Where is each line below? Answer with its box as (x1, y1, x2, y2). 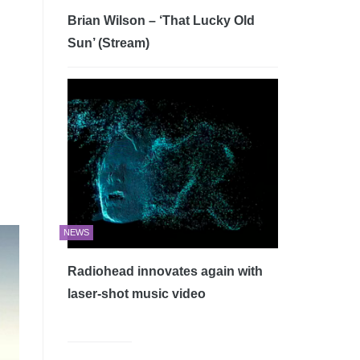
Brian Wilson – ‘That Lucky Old (67, 14, 255, 27)
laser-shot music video (67, 286, 206, 301)
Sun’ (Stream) (67, 36, 149, 50)
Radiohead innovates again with (67, 264, 263, 278)
